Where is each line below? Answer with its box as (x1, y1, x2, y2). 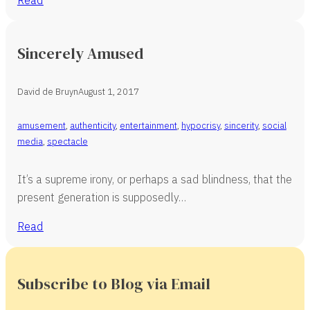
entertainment (119, 120, 177, 132)
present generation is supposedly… (17, 189, 186, 204)
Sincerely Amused (17, 42, 143, 64)
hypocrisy (181, 120, 220, 132)
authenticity (69, 120, 116, 132)
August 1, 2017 (77, 86, 139, 98)
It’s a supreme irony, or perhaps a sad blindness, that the (17, 171, 292, 186)
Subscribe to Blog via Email (17, 273, 210, 295)
